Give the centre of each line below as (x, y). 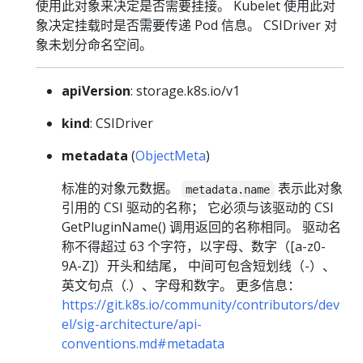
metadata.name (228, 189)
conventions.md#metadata (143, 344)
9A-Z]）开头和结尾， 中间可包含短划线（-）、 (199, 266)
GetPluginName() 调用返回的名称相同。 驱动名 (201, 227)
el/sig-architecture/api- (132, 325)
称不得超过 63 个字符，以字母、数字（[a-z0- (194, 247)
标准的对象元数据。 (122, 188)
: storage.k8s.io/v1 (185, 91)
